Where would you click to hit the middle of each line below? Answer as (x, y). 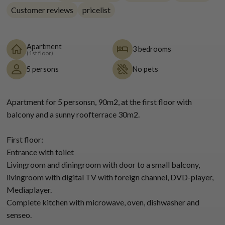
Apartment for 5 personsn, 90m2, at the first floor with (99, 102)
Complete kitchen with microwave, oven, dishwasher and (103, 202)
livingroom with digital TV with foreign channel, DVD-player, (110, 177)
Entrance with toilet (40, 152)
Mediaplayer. (29, 190)
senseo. (19, 215)
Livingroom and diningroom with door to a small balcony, (103, 165)
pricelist (97, 10)
